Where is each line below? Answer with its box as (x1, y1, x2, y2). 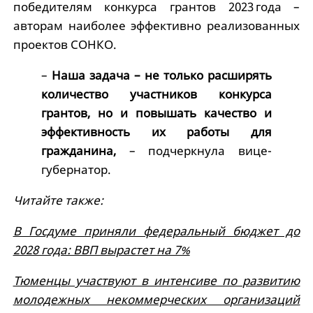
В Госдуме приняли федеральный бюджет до (13, 223, 300, 240)
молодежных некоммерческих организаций (13, 291, 300, 308)
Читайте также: (13, 192, 103, 209)
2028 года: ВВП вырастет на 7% (13, 242, 190, 259)
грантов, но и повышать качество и (41, 105, 272, 122)
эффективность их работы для (41, 124, 272, 140)
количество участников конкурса (41, 86, 272, 103)
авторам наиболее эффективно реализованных (13, 17, 300, 34)
